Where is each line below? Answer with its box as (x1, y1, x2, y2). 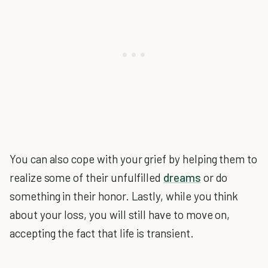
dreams (163, 170, 201, 184)
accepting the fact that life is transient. (10, 226, 194, 240)
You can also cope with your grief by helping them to (10, 151, 258, 166)
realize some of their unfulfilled (10, 170, 164, 184)
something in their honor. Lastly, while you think (10, 188, 239, 203)
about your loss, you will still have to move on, (10, 207, 230, 221)
